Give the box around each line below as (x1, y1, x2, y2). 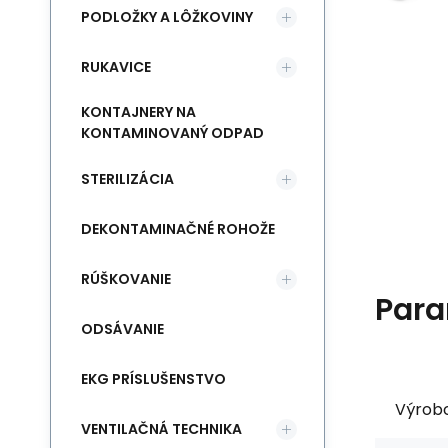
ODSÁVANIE (81, 318, 164, 339)
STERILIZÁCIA (81, 168, 174, 189)
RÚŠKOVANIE (81, 268, 171, 289)
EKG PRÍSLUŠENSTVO (81, 368, 226, 389)
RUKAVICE (81, 56, 151, 77)
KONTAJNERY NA (81, 102, 196, 122)
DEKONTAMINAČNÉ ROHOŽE (81, 218, 275, 239)
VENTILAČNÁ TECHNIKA (81, 418, 242, 439)
